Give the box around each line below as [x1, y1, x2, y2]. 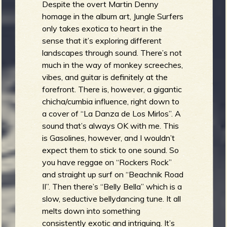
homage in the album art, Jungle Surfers [42, 11, 184, 22]
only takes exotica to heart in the [42, 23, 163, 34]
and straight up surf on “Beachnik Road [42, 169, 184, 180]
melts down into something [42, 206, 141, 216]
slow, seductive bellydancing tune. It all [42, 194, 181, 204]
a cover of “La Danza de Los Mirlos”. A [42, 108, 181, 119]
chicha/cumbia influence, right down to [42, 96, 180, 107]
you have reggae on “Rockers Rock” [42, 157, 172, 168]
